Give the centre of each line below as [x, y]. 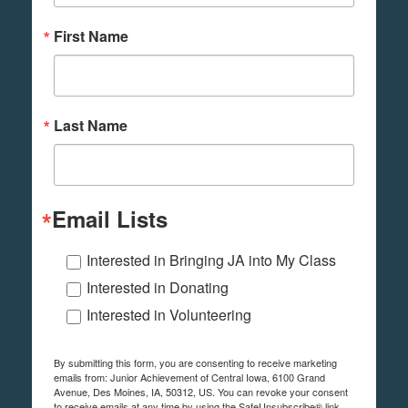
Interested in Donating [158, 287]
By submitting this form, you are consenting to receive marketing [195, 362]
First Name [91, 36]
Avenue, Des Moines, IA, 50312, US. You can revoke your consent [201, 391]
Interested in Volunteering [169, 314]
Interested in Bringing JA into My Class [211, 260]
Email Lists [110, 218]
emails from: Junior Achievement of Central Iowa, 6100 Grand [189, 377]
